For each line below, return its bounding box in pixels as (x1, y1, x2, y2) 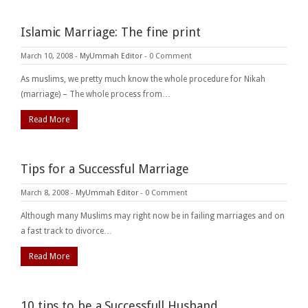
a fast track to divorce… (21, 225, 112, 236)
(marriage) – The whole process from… (21, 89, 170, 99)
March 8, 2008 (21, 188, 69, 197)
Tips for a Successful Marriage (21, 161, 189, 176)
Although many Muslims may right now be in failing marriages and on (21, 210, 285, 221)
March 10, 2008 (21, 51, 73, 60)
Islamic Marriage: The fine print (21, 24, 201, 39)
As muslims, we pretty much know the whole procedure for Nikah (21, 74, 265, 84)
